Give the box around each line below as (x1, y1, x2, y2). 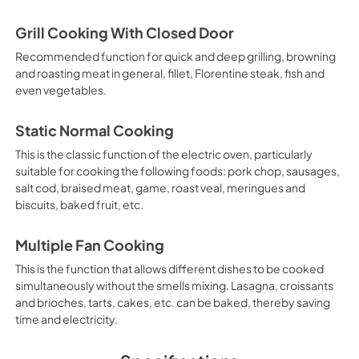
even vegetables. (14, 82, 107, 97)
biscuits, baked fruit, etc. (14, 196, 143, 212)
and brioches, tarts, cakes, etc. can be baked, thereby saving (14, 294, 330, 309)
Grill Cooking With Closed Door (14, 23, 234, 42)
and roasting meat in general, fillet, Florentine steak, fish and (14, 65, 325, 80)
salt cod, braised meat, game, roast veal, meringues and (14, 179, 305, 195)
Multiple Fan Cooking (14, 236, 164, 254)
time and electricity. (14, 311, 118, 326)
